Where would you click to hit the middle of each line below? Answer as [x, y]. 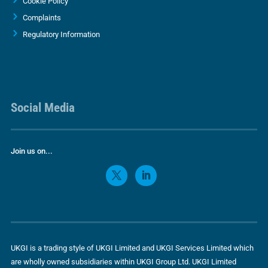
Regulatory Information [61, 34]
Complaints [42, 17]
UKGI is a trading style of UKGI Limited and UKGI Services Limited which [132, 248]
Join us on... [31, 151]
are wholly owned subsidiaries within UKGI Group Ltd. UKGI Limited [123, 261]
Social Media [42, 107]
